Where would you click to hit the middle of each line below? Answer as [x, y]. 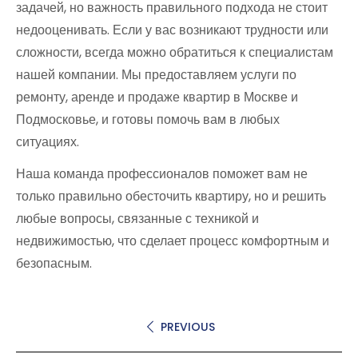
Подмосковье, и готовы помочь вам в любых [148, 119]
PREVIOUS [187, 326]
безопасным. [54, 263]
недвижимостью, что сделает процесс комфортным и [173, 241]
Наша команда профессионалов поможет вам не [162, 173]
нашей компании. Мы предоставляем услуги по [156, 74]
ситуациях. [48, 141]
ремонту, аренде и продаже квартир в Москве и [157, 97]
